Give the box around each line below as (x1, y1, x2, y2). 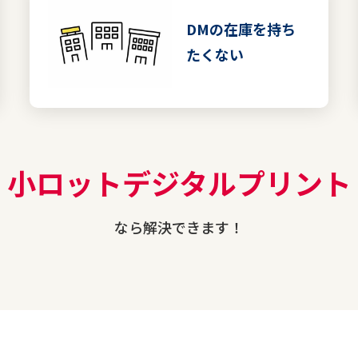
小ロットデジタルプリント (6, 161, 352, 203)
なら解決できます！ (114, 217, 244, 237)
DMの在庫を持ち (186, 18, 296, 39)
